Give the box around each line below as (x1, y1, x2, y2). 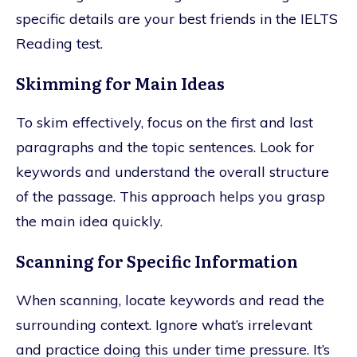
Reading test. (16, 33, 103, 53)
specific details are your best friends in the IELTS (16, 9, 338, 28)
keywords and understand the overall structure (16, 162, 329, 181)
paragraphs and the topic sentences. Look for (16, 137, 314, 156)
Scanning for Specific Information (16, 248, 298, 273)
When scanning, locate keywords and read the (16, 290, 324, 309)
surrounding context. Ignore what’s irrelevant (16, 315, 312, 334)
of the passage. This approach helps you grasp (16, 186, 325, 206)
